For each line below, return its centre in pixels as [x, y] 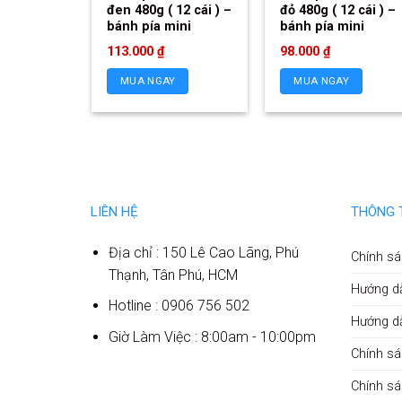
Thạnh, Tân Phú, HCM [174, 275]
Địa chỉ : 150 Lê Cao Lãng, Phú [204, 252]
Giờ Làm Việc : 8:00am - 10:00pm [213, 336]
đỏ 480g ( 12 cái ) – [338, 10]
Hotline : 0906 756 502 [181, 306]
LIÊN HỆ [114, 211]
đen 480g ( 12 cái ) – [170, 10]
